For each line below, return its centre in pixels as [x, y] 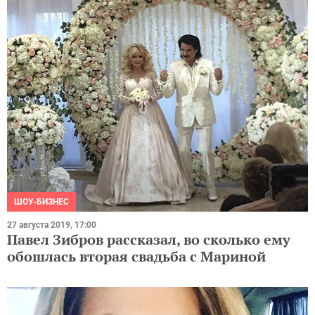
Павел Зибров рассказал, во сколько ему [149, 240]
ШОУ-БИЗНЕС [41, 202]
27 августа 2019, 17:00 [52, 225]
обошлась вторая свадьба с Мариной [136, 257]
